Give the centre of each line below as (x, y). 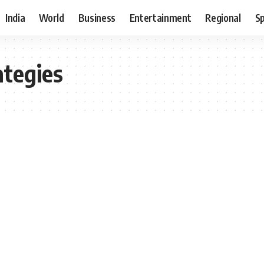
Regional (223, 17)
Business (97, 17)
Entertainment (160, 17)
